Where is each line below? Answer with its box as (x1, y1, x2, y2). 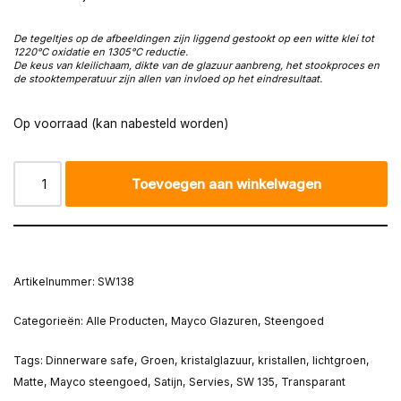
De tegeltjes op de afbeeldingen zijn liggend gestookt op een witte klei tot (13, 32, 374, 46)
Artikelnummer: (13, 275, 98, 289)
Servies (189, 375, 230, 389)
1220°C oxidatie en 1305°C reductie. (13, 46, 188, 59)
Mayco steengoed (50, 375, 148, 389)
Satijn (154, 375, 183, 389)
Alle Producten (86, 314, 165, 328)
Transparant (281, 375, 346, 389)
